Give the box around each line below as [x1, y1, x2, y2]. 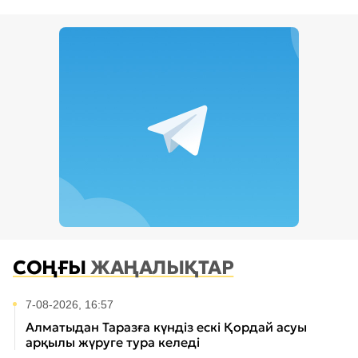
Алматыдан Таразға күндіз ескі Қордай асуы [26, 319, 307, 336]
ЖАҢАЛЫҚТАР [90, 256, 234, 280]
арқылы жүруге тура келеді [26, 334, 200, 351]
